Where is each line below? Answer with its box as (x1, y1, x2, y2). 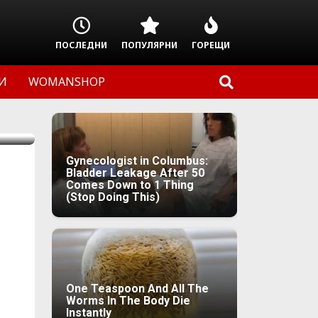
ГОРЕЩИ (192, 38, 230, 51)
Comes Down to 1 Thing (66, 177, 194, 192)
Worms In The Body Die (66, 293, 190, 307)
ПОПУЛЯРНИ (121, 38, 177, 51)
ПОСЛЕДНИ (55, 38, 107, 51)
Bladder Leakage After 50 (66, 165, 204, 180)
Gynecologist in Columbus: (66, 153, 208, 168)
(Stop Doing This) (66, 190, 160, 204)
